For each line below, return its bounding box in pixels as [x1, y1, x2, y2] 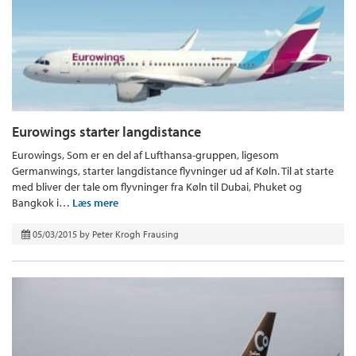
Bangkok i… [12, 195, 72, 210]
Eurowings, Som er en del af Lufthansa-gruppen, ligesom [12, 147, 279, 162]
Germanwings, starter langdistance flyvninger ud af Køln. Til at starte [12, 163, 334, 178]
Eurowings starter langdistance [12, 122, 201, 141]
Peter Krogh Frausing [92, 227, 179, 240]
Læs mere [72, 195, 118, 210]
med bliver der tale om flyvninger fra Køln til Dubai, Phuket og [12, 179, 302, 194]
